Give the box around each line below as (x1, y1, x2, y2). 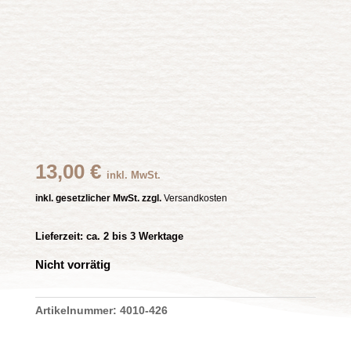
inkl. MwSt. (106, 169, 161, 182)
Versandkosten (163, 193, 227, 204)
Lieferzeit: (34, 230, 83, 243)
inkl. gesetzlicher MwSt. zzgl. (34, 193, 164, 204)
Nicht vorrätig (34, 259, 110, 272)
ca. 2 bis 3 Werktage (82, 230, 183, 243)
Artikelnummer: (34, 304, 120, 317)
